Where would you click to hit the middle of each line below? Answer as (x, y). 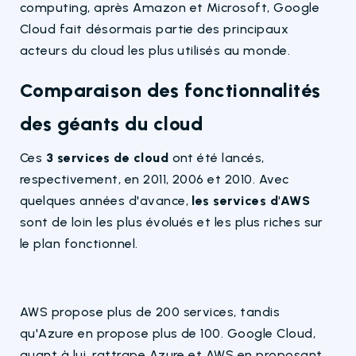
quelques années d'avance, (106, 200)
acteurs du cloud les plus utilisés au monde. (155, 50)
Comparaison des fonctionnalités (170, 90)
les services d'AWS (251, 200)
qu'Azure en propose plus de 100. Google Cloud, (168, 333)
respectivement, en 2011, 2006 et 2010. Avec (155, 179)
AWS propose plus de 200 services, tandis (150, 311)
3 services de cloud (107, 157)
